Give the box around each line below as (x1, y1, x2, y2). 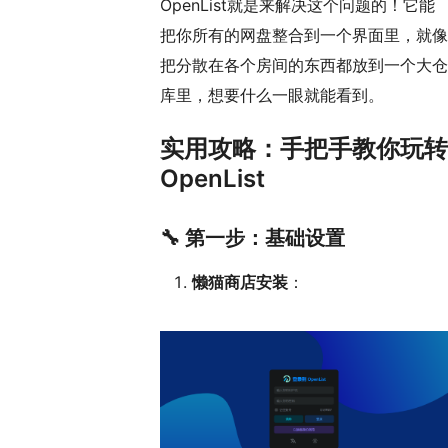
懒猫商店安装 (192, 271, 288, 292)
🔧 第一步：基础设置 (160, 225, 345, 250)
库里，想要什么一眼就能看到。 (160, 85, 384, 106)
